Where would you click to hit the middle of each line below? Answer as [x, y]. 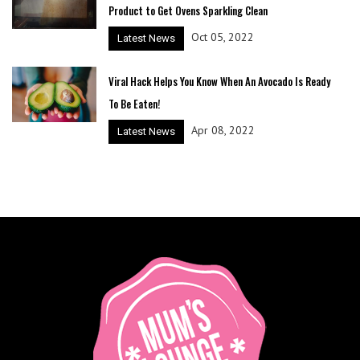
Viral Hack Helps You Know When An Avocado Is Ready [219, 81]
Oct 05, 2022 [222, 37]
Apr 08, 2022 [223, 131]
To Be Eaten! [134, 103]
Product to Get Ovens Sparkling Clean [188, 10]
